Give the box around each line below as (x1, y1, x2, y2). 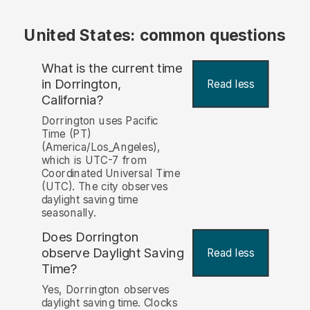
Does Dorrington (41, 229, 139, 246)
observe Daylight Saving (41, 245, 184, 262)
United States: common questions (24, 26, 286, 45)
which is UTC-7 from (41, 154, 147, 167)
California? (41, 91, 104, 108)
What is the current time (41, 60, 183, 77)
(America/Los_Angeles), (41, 140, 161, 154)
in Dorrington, (41, 76, 122, 92)
